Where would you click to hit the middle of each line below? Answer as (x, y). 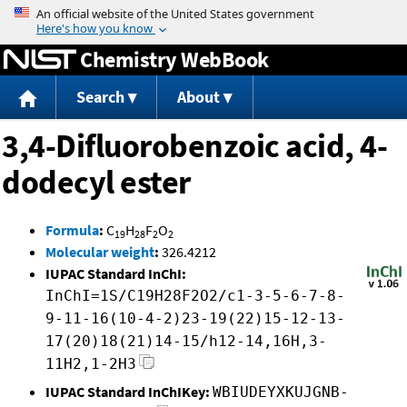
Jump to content (203, 13)
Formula (72, 230)
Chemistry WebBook (174, 59)
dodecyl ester (96, 183)
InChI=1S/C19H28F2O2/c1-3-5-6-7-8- (195, 296)
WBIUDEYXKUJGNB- (281, 392)
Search (100, 97)
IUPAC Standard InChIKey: (128, 392)
